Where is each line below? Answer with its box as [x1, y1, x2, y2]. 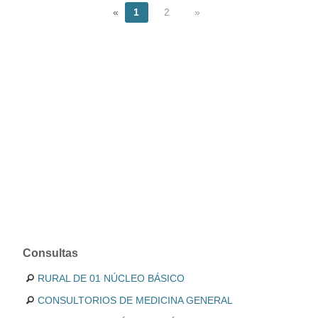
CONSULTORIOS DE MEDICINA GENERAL [38, 295, 233, 307]
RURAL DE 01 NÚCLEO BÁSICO [38, 273, 185, 285]
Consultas [23, 247, 78, 260]
